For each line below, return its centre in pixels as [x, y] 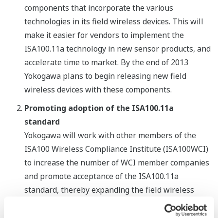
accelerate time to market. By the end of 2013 [106, 62]
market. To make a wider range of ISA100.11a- [108, 203]
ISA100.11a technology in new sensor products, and [118, 48]
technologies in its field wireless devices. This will [114, 21]
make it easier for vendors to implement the [104, 35]
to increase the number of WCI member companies [117, 162]
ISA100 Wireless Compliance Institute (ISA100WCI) [116, 149]
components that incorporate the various [99, 8]
